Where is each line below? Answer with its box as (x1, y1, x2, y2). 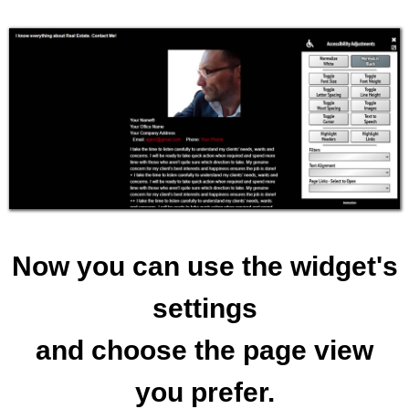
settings (152, 293, 257, 324)
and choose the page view (36, 335, 373, 366)
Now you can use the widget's (11, 251, 398, 282)
